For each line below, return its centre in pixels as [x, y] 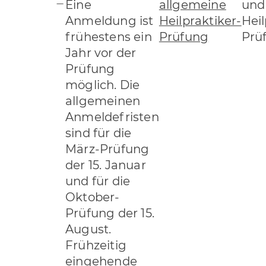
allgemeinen [103, 101]
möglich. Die [103, 85]
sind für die [99, 133]
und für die [98, 181]
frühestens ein [109, 37]
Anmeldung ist [110, 20]
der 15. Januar [106, 165]
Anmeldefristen [112, 117]
